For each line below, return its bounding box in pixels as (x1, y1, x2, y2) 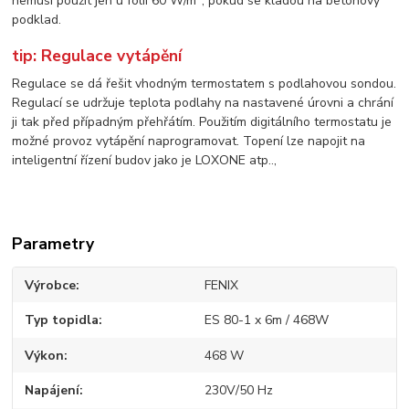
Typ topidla (25, 311, 100, 330)
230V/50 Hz (204, 382, 273, 400)
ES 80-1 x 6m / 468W (204, 311, 329, 330)
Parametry (12, 232, 95, 255)
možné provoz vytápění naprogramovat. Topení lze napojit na (12, 131, 366, 150)
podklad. (12, 11, 62, 29)
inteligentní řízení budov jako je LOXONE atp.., (12, 151, 281, 169)
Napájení (25, 382, 80, 400)
